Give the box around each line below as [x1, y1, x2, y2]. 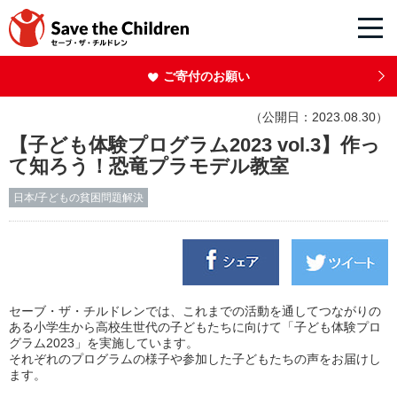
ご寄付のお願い [162, 68, 250, 83]
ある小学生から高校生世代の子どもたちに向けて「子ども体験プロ [9, 320, 381, 335]
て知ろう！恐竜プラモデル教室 [9, 155, 289, 178]
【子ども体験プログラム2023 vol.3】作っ [9, 134, 380, 157]
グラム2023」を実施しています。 [9, 336, 198, 351]
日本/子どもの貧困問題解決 [13, 191, 144, 205]
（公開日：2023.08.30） [250, 110, 388, 124]
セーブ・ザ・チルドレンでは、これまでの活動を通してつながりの [9, 304, 381, 319]
